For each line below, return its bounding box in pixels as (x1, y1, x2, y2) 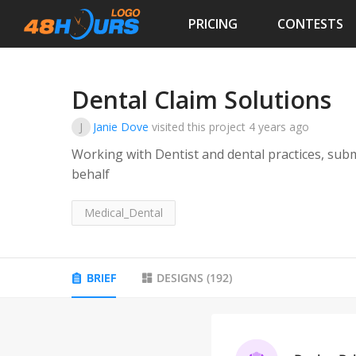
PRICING (188, 14, 238, 33)
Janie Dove (93, 119, 149, 135)
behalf (72, 165, 110, 184)
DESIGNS (157, 270, 203, 286)
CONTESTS (277, 14, 343, 33)
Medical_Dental (84, 205, 163, 221)
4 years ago (249, 119, 309, 135)
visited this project (152, 119, 246, 135)
